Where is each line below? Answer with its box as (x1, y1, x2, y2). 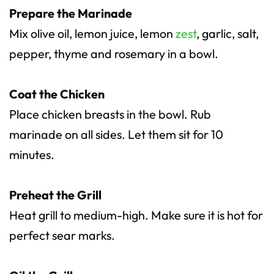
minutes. (9, 146, 54, 162)
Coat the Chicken (9, 86, 105, 102)
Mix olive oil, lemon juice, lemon (9, 25, 176, 41)
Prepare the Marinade (9, 5, 132, 21)
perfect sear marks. (9, 227, 115, 243)
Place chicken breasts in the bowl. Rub (9, 106, 211, 122)
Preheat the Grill (9, 187, 102, 202)
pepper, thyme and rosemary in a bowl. (9, 45, 218, 61)
